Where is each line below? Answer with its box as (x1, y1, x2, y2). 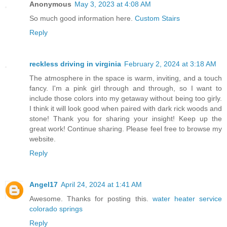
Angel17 (29, 180, 58, 188)
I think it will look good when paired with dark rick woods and (29, 104, 222, 112)
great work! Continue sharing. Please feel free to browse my (29, 124, 222, 133)
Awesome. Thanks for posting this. (29, 194, 153, 203)
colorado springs (29, 204, 83, 213)
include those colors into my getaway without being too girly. (29, 94, 222, 102)
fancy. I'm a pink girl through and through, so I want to (29, 84, 222, 92)
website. (29, 134, 56, 143)
